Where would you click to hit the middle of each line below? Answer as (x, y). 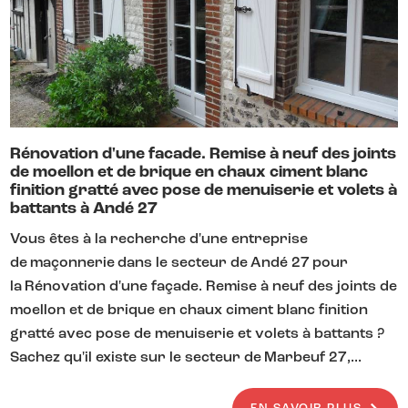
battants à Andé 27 (84, 209)
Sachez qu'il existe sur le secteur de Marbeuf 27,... (186, 358)
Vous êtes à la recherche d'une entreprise (159, 240)
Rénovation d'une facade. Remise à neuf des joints (204, 154)
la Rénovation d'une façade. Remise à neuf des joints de (204, 287)
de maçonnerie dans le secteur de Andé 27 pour (179, 263)
